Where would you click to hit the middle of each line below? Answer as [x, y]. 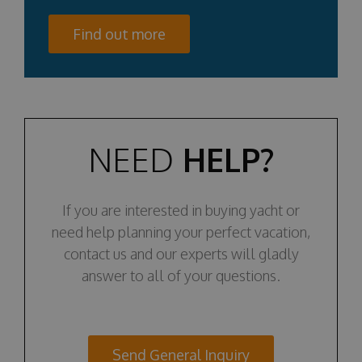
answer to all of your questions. [181, 275]
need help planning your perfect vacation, [181, 232]
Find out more [119, 34]
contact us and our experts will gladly [181, 253]
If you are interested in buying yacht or [181, 210]
